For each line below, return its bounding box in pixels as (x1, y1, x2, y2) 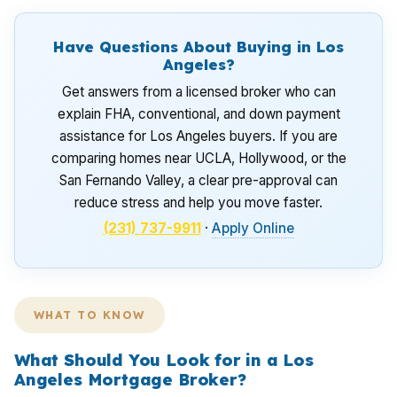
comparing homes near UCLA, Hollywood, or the (51, 150, 346, 167)
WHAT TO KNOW (34, 308, 145, 322)
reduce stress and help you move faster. (74, 194, 323, 211)
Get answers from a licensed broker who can (61, 83, 336, 100)
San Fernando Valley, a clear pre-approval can (59, 172, 338, 189)
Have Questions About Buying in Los (53, 37, 344, 56)
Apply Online (211, 220, 294, 237)
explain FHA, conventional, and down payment (57, 105, 340, 122)
